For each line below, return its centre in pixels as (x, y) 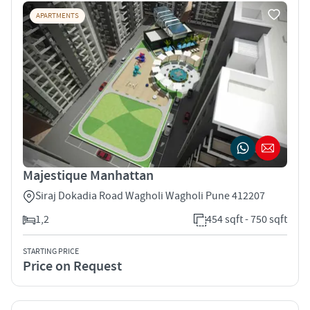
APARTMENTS (57, 16)
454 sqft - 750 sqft (247, 219)
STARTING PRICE (51, 251)
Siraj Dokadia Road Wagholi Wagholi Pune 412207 (150, 195)
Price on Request (72, 266)
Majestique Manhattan (88, 175)
